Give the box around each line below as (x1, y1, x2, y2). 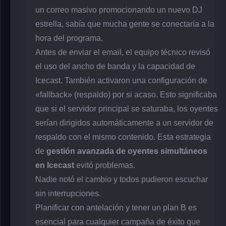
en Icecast (35, 160, 74, 169)
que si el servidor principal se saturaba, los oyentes (35, 104, 218, 113)
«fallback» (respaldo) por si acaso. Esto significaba (35, 90, 217, 99)
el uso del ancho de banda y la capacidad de (35, 62, 195, 71)
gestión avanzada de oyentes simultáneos (46, 146, 207, 155)
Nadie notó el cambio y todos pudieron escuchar (35, 175, 208, 184)
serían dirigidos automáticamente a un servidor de (35, 118, 213, 127)
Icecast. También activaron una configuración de (35, 76, 207, 85)
